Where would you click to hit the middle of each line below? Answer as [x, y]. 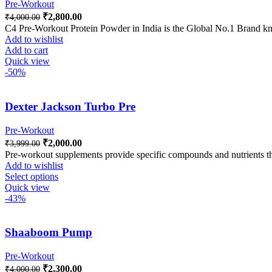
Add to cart [26, 50]
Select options [32, 176]
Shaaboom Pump [49, 233]
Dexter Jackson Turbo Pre [70, 107]
